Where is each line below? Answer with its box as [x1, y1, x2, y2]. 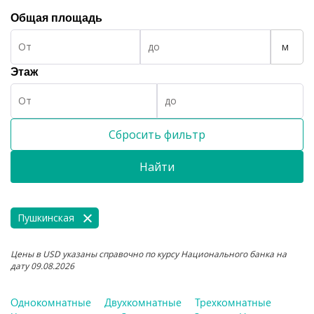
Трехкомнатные [195, 294, 271, 309]
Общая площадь [11, 11, 102, 24]
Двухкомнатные [104, 294, 182, 309]
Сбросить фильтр [109, 126, 205, 142]
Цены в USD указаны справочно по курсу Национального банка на [11, 247, 287, 260]
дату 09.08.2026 [11, 259, 74, 272]
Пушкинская [18, 210, 74, 224]
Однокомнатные [11, 294, 91, 309]
